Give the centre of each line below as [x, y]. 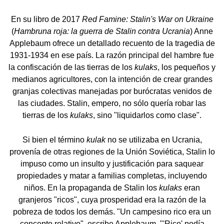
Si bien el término [54, 140]
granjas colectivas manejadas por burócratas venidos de [112, 91]
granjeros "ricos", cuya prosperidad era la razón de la [112, 200]
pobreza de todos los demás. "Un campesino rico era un [112, 212]
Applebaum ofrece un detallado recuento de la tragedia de [112, 43]
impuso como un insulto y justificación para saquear [112, 164]
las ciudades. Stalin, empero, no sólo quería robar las [112, 103]
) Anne [201, 31]
